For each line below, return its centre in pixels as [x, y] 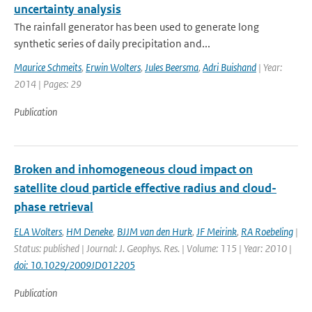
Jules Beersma [172, 67]
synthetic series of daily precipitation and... [112, 44]
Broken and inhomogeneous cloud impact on [133, 169]
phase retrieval [54, 207]
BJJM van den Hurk [155, 232]
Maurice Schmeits [48, 67]
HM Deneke [89, 232]
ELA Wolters [38, 232]
